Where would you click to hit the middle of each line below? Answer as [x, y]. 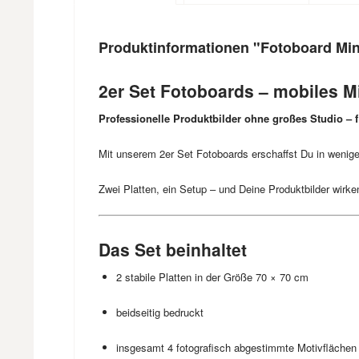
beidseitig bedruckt [160, 312]
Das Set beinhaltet [173, 249]
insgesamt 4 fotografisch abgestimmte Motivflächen [236, 347]
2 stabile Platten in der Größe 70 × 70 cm [212, 277]
